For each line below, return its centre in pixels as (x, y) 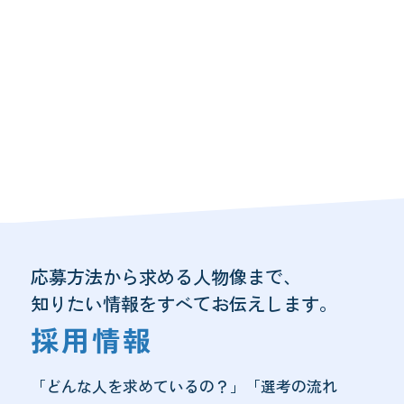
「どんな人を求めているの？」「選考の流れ (184, 386)
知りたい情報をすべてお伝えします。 (184, 303)
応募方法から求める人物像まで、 (165, 276)
